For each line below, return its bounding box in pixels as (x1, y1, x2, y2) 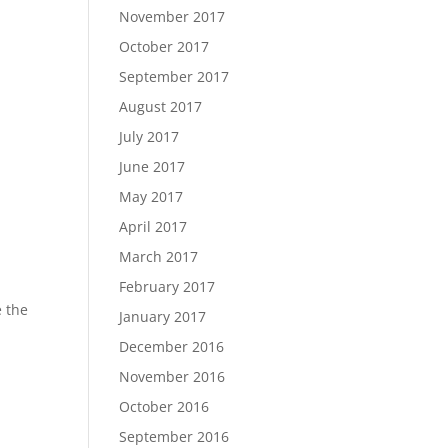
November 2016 (119, 367, 226, 386)
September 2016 (119, 427, 230, 446)
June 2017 (119, 157, 186, 176)
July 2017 (119, 127, 180, 146)
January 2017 (119, 307, 207, 326)
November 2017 (119, 7, 226, 26)
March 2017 (119, 247, 199, 266)
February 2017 (119, 277, 216, 296)
